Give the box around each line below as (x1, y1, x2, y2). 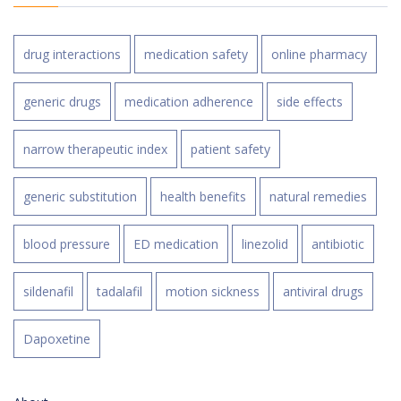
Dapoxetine (23, 330, 90, 348)
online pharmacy (271, 46, 367, 64)
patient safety (191, 141, 270, 158)
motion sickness (166, 283, 260, 301)
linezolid (242, 235, 288, 253)
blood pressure (23, 235, 110, 253)
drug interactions (23, 46, 121, 64)
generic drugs (23, 93, 101, 111)
